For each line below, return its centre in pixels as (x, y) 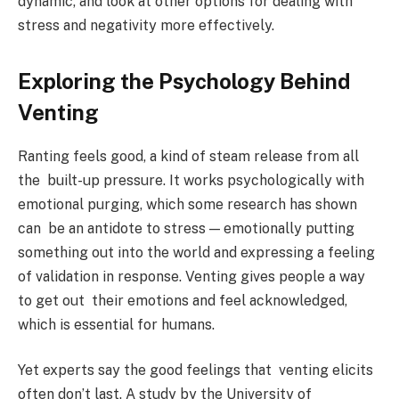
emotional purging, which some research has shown (187, 204)
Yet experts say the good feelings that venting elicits (195, 370)
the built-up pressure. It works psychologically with (191, 180)
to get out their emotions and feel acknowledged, (183, 300)
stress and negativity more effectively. (146, 25)
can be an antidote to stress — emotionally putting (186, 228)
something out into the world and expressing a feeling (196, 252)
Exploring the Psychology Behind (184, 81)
